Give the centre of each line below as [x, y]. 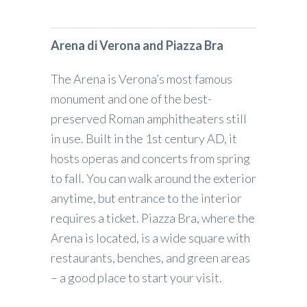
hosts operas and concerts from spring [150, 158]
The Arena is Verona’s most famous [142, 78]
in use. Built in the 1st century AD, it [144, 138]
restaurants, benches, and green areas [150, 257]
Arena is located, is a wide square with [150, 237]
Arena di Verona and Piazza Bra [137, 45]
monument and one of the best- [131, 98]
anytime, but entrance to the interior [146, 198]
